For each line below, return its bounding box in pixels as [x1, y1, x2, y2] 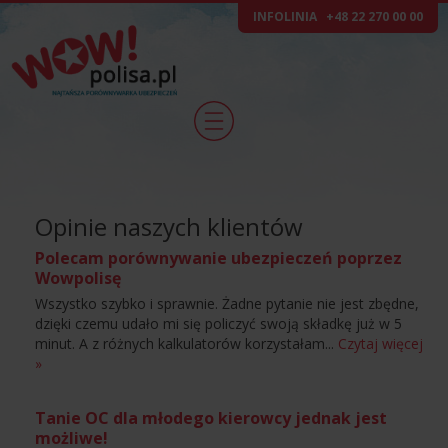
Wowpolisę [35, 267, 121, 289]
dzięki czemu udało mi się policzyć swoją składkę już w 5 [35, 314, 402, 333]
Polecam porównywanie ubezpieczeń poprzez [35, 247, 402, 269]
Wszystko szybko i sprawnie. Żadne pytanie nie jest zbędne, [35, 294, 419, 313]
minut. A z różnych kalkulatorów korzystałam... [35, 334, 338, 353]
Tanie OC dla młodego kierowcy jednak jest [35, 407, 387, 429]
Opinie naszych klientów [35, 210, 303, 243]
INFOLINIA [253, 8, 326, 25]
